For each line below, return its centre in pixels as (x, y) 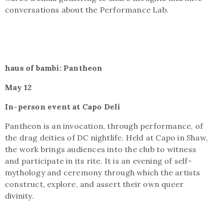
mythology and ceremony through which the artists (103, 172)
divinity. (19, 196)
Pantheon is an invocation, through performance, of (104, 126)
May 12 (18, 87)
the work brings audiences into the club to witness (101, 149)
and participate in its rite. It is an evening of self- (98, 161)
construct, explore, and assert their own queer (94, 184)
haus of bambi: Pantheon (54, 68)
